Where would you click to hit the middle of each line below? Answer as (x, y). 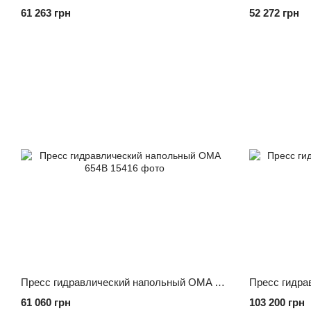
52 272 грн (274, 13)
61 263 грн (46, 13)
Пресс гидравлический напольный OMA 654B (220, 282)
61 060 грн (46, 302)
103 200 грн (277, 302)
